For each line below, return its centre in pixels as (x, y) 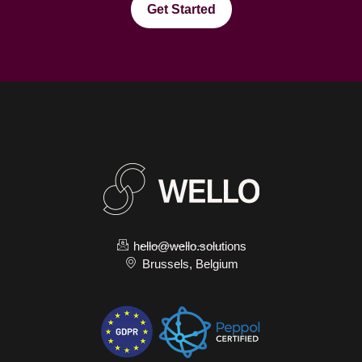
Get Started (181, 9)
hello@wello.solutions (190, 246)
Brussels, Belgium (190, 263)
